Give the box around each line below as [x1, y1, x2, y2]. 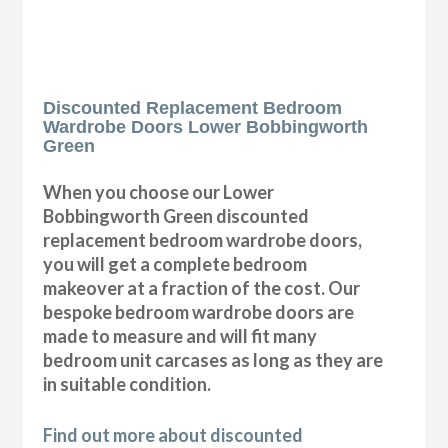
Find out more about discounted [43, 423, 304, 446]
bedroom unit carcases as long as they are [43, 348, 384, 371]
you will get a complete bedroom [43, 252, 308, 275]
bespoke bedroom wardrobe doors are [43, 300, 355, 323]
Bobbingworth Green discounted [43, 204, 310, 227]
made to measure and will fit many [43, 324, 318, 347]
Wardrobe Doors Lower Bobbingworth [43, 116, 369, 137]
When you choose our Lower [43, 180, 275, 203]
